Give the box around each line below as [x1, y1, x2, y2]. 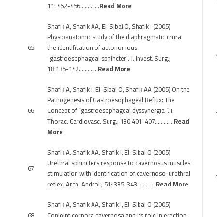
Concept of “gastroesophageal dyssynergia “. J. [47, 105, 174, 116]
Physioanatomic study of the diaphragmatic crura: [47, 31, 183, 43]
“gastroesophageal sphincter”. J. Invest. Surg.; [47, 52, 170, 64]
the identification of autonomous [47, 42, 137, 53]
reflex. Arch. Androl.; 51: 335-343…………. [47, 178, 156, 190]
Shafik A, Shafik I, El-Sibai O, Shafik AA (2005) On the [47, 83, 190, 95]
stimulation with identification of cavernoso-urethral [47, 168, 190, 179]
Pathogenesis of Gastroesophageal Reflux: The [47, 94, 175, 106]
